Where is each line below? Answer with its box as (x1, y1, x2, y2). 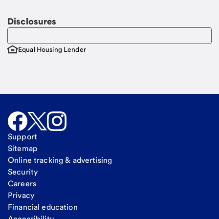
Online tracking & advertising (8, 155, 112, 165)
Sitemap (8, 144, 38, 153)
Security (8, 167, 39, 176)
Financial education (8, 202, 78, 212)
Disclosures (7, 16, 57, 26)
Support (8, 132, 37, 141)
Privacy (8, 191, 35, 200)
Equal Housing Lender (18, 45, 86, 53)
